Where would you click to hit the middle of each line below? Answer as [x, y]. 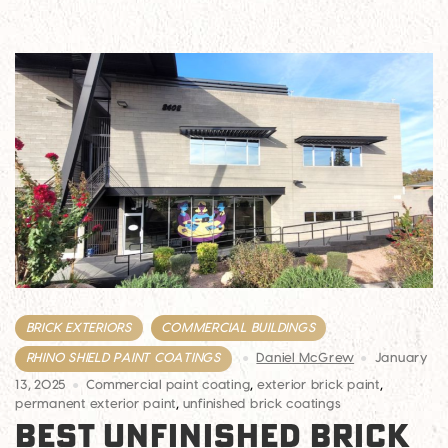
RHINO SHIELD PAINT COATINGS [123, 358]
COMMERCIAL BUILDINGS [238, 327]
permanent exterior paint [95, 404]
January [401, 358]
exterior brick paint [318, 385]
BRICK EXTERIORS [78, 327]
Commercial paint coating [168, 385]
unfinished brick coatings [261, 404]
